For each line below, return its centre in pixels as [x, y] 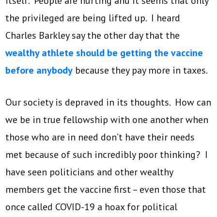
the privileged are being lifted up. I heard [93, 18]
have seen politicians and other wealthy [89, 172]
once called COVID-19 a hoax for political [92, 207]
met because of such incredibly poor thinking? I [107, 154]
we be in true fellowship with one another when [107, 119]
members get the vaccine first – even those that [106, 189]
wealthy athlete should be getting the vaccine [104, 53]
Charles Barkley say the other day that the [93, 35]
